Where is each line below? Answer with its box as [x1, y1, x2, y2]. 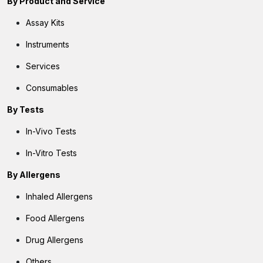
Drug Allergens [26, 235, 83, 245]
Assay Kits [26, 18, 65, 28]
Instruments [26, 39, 69, 49]
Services [26, 61, 60, 71]
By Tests [7, 104, 44, 114]
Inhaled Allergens [26, 191, 93, 201]
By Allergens [7, 170, 60, 180]
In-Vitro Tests [26, 148, 77, 158]
